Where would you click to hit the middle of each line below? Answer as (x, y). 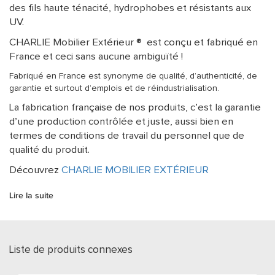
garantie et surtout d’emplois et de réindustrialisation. (114, 88)
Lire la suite (31, 196)
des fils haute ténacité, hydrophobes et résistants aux (130, 8)
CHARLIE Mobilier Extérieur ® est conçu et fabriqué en (134, 43)
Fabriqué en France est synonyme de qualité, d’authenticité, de (133, 76)
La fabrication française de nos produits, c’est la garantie (135, 108)
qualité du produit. (49, 150)
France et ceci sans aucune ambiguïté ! (96, 57)
